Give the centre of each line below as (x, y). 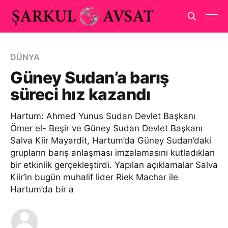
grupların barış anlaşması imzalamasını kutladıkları (112, 153)
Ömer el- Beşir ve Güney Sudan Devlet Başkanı (106, 128)
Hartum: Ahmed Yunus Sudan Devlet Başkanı (103, 116)
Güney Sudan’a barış (90, 78)
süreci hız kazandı (80, 94)
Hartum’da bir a (42, 189)
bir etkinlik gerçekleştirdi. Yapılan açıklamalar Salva (114, 165)
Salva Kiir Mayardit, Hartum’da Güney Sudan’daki (111, 140)
